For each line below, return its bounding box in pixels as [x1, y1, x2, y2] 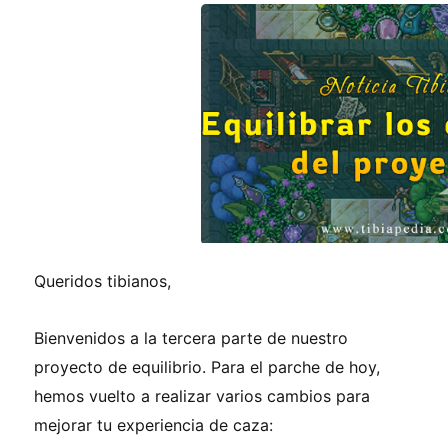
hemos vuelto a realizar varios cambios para [34, 385, 370, 406]
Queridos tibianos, [34, 270, 171, 291]
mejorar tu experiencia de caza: [34, 414, 273, 435]
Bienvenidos [34, 327, 130, 348]
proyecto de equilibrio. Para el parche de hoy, [34, 356, 380, 377]
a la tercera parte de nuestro [130, 327, 348, 348]
